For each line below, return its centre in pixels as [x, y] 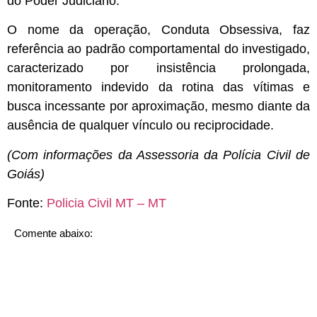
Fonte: [27, 203]
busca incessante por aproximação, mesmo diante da [158, 106]
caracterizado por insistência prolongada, [158, 68]
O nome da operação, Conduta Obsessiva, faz [158, 30]
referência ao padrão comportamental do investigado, [158, 49]
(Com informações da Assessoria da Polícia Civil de [158, 155]
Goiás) [26, 174]
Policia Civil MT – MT [106, 203]
